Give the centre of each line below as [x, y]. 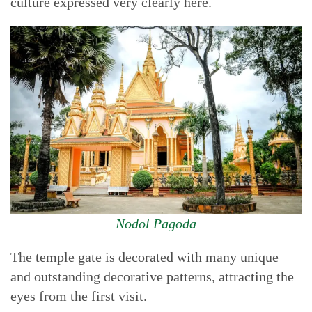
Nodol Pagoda [156, 224]
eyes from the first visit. [79, 296]
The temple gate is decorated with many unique [145, 257]
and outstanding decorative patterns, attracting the [152, 276]
